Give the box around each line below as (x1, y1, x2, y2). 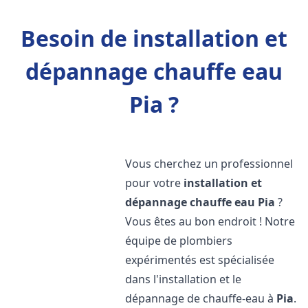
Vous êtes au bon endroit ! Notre (125, 214, 296, 229)
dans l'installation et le (125, 272, 242, 287)
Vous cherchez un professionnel (125, 156, 294, 171)
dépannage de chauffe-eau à (125, 291, 277, 306)
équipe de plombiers (125, 233, 233, 248)
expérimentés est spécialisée (125, 252, 275, 267)
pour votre (125, 175, 184, 190)
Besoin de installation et (21, 23, 287, 53)
